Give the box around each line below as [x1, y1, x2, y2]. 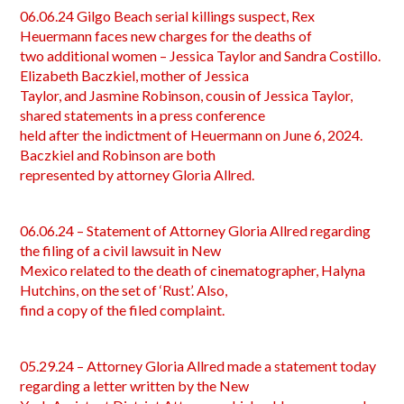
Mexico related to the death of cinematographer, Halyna [20, 262, 366, 279]
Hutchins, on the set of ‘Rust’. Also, [20, 281, 228, 298]
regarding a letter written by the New [20, 377, 250, 394]
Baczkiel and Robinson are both [20, 146, 216, 163]
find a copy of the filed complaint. [20, 301, 225, 318]
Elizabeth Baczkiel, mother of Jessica [20, 67, 250, 84]
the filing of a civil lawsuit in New [20, 242, 222, 259]
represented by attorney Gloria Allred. [20, 166, 255, 183]
